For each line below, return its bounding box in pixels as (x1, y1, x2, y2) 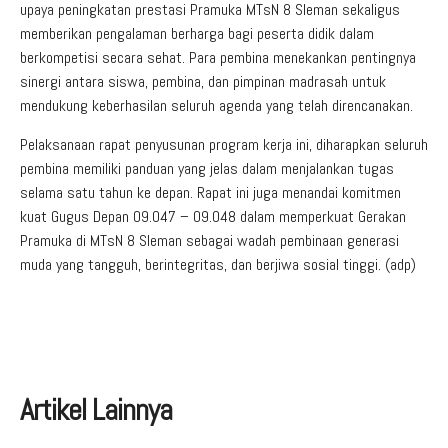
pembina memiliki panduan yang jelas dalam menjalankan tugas (20, 157, 394, 179)
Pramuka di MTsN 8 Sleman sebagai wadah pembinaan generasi (20, 229, 399, 251)
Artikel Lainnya (20, 390, 172, 429)
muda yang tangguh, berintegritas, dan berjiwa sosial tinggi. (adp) (20, 253, 416, 275)
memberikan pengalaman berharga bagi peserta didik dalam (20, 22, 374, 44)
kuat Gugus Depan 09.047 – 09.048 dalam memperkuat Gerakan (20, 205, 406, 227)
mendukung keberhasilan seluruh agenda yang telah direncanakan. (20, 94, 413, 116)
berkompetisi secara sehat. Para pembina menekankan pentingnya (20, 46, 416, 68)
